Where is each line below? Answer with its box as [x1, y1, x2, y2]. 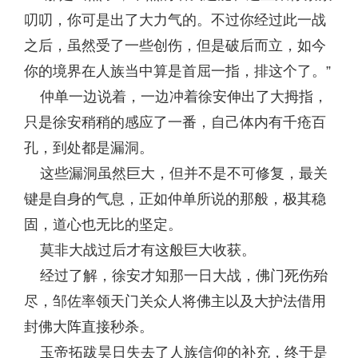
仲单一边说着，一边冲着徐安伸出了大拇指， [24, 89, 328, 105]
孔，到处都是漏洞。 [24, 140, 153, 156]
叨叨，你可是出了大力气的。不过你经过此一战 [24, 12, 326, 28]
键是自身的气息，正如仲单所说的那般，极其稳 [24, 191, 326, 207]
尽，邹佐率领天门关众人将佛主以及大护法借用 [24, 293, 326, 309]
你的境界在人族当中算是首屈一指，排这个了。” [24, 63, 331, 79]
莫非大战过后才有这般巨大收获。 [24, 242, 256, 258]
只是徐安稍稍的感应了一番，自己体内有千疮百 [24, 114, 326, 130]
